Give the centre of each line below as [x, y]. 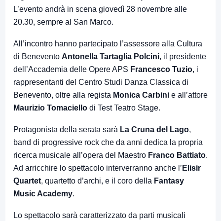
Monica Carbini [141, 95]
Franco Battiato [177, 155]
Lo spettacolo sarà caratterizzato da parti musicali [99, 215]
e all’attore [188, 95]
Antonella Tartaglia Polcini [110, 56]
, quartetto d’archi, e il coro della [97, 181]
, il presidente [183, 56]
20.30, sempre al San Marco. [63, 22]
